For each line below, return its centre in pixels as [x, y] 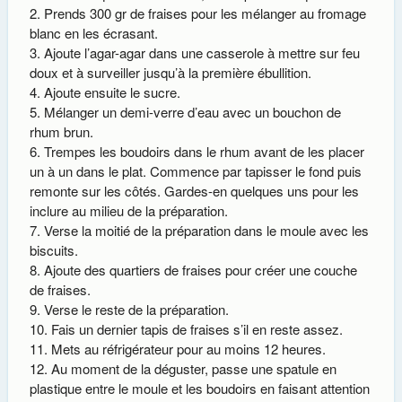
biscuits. [53, 250]
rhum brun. [61, 132]
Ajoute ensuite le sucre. [112, 92]
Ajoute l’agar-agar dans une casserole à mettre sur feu [201, 53]
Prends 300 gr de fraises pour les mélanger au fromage [205, 13]
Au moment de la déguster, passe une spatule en [193, 369]
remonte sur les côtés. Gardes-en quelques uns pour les [194, 191]
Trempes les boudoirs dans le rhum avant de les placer [204, 152]
